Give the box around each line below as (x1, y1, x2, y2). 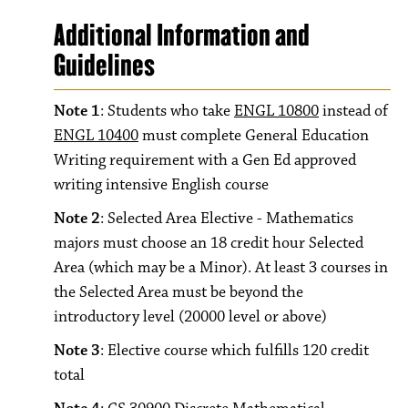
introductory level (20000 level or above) (54, 307, 327, 327)
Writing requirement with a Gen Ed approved (54, 150, 356, 170)
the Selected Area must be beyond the (54, 282, 303, 302)
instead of (319, 101, 388, 121)
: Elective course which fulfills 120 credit (100, 341, 369, 361)
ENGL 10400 (54, 126, 138, 146)
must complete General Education (138, 126, 369, 146)
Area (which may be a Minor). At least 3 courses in (54, 258, 388, 278)
